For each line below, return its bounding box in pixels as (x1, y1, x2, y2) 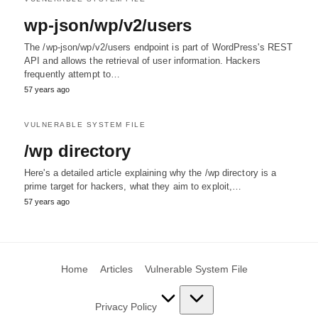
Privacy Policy (95, 301, 157, 312)
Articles (100, 263, 133, 275)
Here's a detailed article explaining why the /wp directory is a (24, 168, 277, 178)
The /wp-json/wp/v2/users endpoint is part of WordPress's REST (24, 42, 293, 53)
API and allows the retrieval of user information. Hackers (24, 55, 261, 66)
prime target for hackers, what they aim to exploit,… (24, 181, 242, 192)
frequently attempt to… (24, 69, 121, 79)
